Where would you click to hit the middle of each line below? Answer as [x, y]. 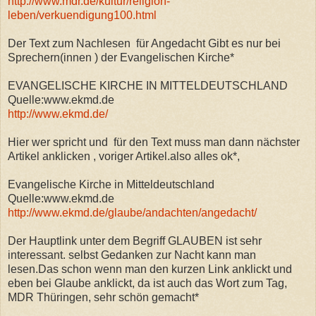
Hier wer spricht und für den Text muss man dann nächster [154, 142]
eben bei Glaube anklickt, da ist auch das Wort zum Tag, [147, 283]
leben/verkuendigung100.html [82, 15]
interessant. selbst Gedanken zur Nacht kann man [132, 255]
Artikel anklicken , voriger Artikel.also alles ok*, [124, 156]
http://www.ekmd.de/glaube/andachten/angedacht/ [132, 212]
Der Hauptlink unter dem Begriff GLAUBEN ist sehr [135, 241]
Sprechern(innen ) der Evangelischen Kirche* [121, 57]
